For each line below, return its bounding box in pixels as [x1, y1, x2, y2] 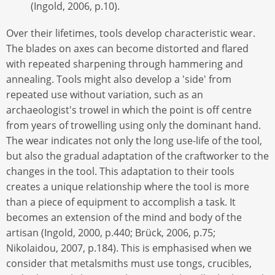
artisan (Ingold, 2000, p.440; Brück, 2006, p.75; [6, 225, 215, 239]
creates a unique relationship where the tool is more [6, 179, 249, 193]
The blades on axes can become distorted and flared [6, 41, 249, 55]
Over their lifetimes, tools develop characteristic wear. [6, 26, 255, 40]
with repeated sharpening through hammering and [6, 56, 243, 71]
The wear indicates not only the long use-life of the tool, [6, 133, 262, 147]
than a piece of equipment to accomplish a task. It [6, 195, 236, 209]
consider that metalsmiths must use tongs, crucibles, [6, 256, 252, 270]
